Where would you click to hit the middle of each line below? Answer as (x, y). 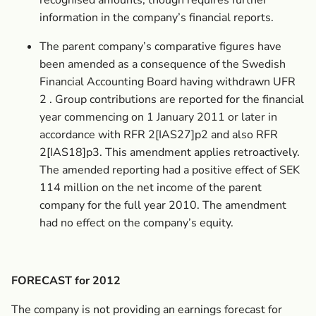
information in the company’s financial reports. (157, 18)
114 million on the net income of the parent (151, 188)
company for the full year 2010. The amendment (163, 205)
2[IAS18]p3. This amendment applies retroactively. (170, 152)
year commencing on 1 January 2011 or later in (158, 117)
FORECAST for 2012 (66, 281)
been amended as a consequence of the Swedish (163, 64)
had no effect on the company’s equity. (136, 223)
